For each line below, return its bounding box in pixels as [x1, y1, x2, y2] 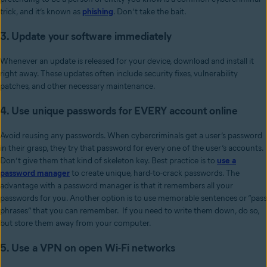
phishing [82, 7, 113, 17]
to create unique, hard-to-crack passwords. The [70, 168, 240, 179]
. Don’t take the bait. [113, 7, 187, 17]
